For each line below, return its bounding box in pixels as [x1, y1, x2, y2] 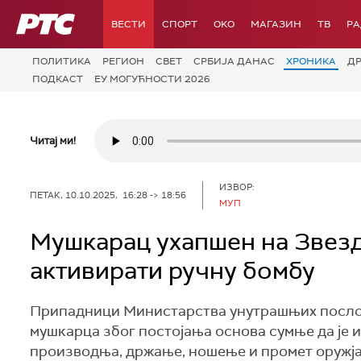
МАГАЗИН [251, 18, 301, 31]
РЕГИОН [102, 55, 144, 68]
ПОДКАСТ [32, 72, 83, 85]
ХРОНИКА [286, 55, 336, 68]
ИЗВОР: [219, 180, 255, 193]
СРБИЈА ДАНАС [193, 55, 275, 68]
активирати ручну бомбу [30, 255, 315, 286]
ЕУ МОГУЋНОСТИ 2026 [94, 72, 210, 85]
